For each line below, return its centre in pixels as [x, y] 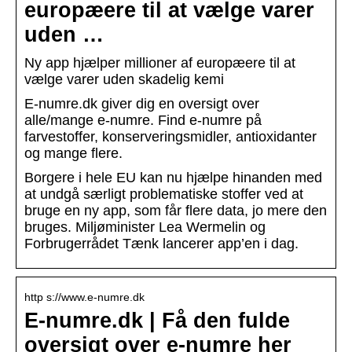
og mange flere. [73, 154]
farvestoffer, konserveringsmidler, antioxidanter [170, 137]
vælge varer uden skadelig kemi [124, 80]
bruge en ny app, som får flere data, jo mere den [176, 211]
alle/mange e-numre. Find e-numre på [143, 121]
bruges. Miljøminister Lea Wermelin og [145, 227]
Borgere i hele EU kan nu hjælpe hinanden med [173, 178]
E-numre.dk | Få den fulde [157, 321]
